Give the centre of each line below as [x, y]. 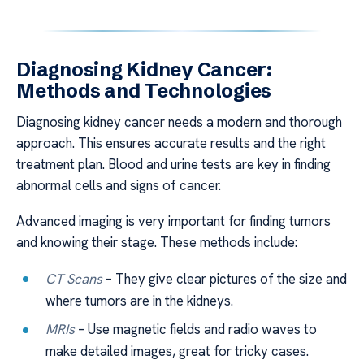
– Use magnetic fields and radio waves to [196, 329]
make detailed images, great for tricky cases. [178, 351]
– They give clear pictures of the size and [225, 278]
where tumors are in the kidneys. [140, 300]
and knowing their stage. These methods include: [157, 243]
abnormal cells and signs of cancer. [119, 185]
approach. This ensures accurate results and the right [171, 143]
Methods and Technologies [144, 90]
